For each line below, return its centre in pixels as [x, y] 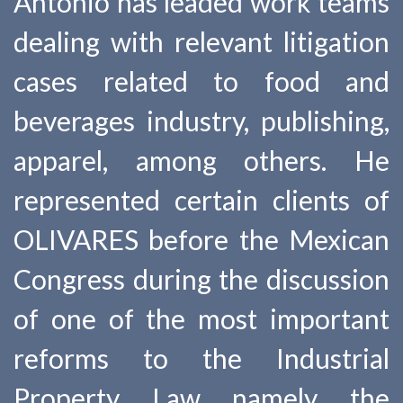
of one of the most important [201, 318]
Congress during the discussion [201, 279]
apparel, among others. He [201, 160]
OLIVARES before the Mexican [201, 239]
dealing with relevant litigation [201, 41]
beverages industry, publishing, [201, 121]
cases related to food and [201, 81]
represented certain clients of [201, 200]
